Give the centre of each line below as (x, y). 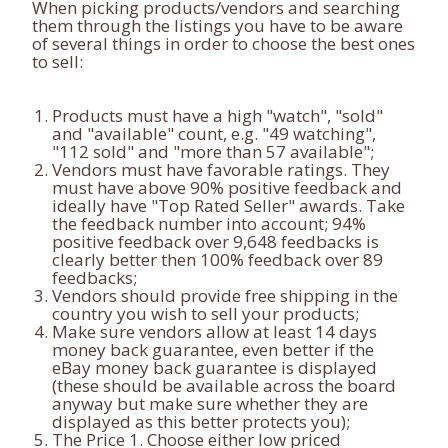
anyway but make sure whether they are (210, 403)
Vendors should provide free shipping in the (225, 295)
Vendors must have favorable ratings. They (221, 169)
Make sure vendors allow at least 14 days (214, 331)
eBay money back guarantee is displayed (214, 367)
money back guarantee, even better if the (213, 349)
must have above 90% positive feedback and (227, 187)
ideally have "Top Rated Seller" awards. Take (228, 205)
